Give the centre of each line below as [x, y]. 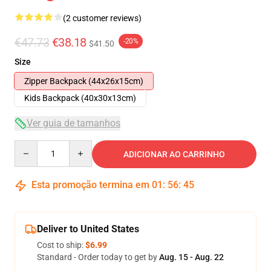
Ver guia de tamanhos [73, 123]
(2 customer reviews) [102, 18]
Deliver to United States [88, 229]
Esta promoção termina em [90, 185]
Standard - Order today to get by [98, 257]
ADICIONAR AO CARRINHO [174, 154]
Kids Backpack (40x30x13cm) [80, 98]
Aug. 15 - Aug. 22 [191, 257]
